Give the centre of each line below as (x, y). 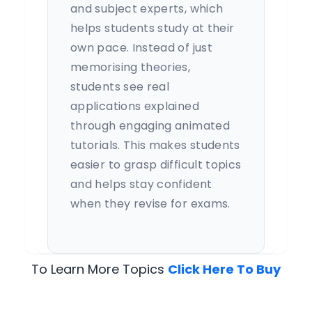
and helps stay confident (141, 184)
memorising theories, (131, 67)
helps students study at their (153, 28)
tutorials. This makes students (155, 145)
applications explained (135, 106)
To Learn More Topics (100, 269)
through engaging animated (150, 126)
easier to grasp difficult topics (156, 165)
